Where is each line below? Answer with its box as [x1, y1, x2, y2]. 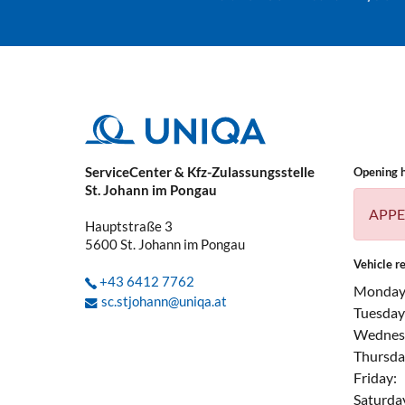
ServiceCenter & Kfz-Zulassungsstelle [85, 164, 315, 181]
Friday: [353, 369, 397, 387]
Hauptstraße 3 [85, 218, 173, 235]
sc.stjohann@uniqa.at [100, 293, 227, 310]
